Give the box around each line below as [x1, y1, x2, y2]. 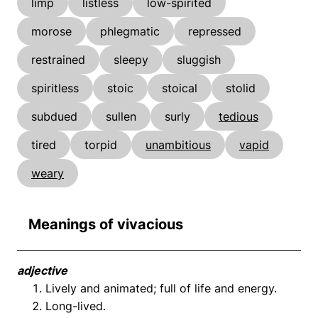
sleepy [114, 52, 148, 67]
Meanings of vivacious [28, 215, 183, 233]
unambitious [146, 137, 211, 152]
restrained [31, 52, 85, 67]
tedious [219, 109, 258, 124]
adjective [17, 263, 67, 278]
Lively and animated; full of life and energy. [45, 280, 277, 295]
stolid [226, 80, 256, 95]
